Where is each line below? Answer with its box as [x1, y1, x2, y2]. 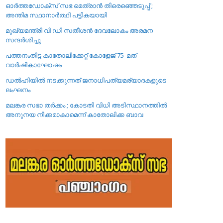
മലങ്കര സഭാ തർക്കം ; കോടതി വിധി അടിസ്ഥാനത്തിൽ [5, 101, 167, 110]
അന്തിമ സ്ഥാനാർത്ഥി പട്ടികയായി [5, 10, 108, 19]
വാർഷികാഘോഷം [5, 60, 62, 69]
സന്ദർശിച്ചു [5, 35, 41, 44]
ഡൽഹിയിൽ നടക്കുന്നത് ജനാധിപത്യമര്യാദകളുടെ [5, 76, 167, 85]
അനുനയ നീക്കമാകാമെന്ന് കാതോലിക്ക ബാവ [5, 110, 143, 119]
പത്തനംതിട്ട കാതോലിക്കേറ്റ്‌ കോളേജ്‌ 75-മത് [5, 51, 137, 60]
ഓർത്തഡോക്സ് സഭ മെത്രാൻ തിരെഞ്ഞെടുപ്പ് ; [5, 1, 153, 10]
